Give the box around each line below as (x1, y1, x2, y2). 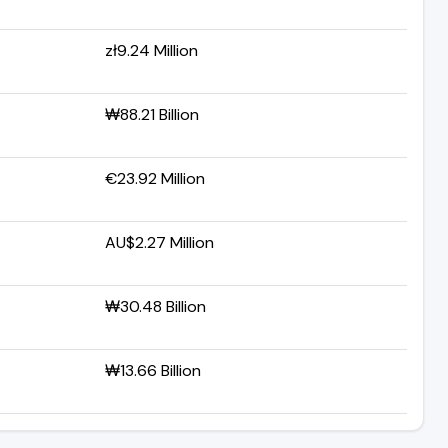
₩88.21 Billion (105, 103, 199, 125)
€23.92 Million (105, 167, 205, 189)
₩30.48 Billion (105, 295, 206, 317)
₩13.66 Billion (105, 359, 201, 381)
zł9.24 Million (105, 39, 198, 61)
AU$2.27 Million (105, 231, 214, 253)
